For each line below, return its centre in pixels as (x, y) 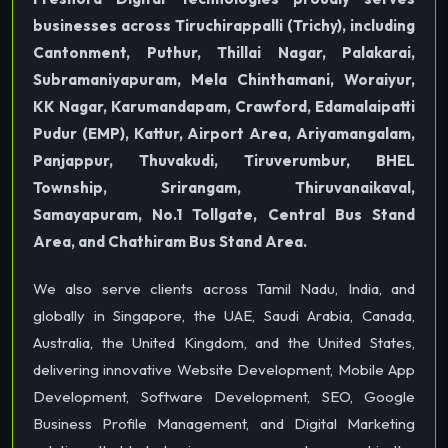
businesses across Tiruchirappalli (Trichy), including (224, 25)
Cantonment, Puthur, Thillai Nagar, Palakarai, (224, 52)
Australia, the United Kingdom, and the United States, (224, 342)
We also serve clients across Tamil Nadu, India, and (224, 288)
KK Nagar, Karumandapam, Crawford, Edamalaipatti (224, 106)
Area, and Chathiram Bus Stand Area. (170, 241)
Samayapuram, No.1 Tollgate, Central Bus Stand (224, 214)
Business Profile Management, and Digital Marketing (224, 423)
